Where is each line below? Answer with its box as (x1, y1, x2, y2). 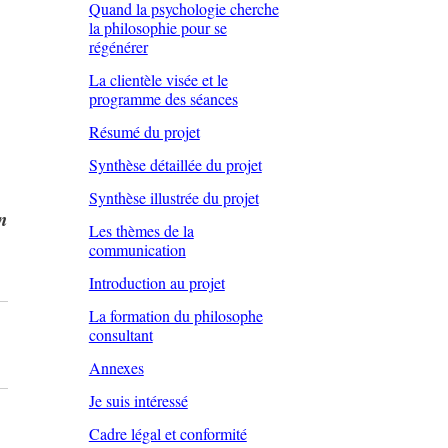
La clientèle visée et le (88, 69, 228, 91)
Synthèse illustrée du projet (88, 187, 259, 209)
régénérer (88, 36, 148, 58)
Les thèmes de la (88, 220, 194, 242)
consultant (88, 324, 153, 346)
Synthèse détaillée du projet (88, 154, 262, 176)
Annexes (88, 357, 144, 379)
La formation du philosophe (88, 305, 263, 327)
